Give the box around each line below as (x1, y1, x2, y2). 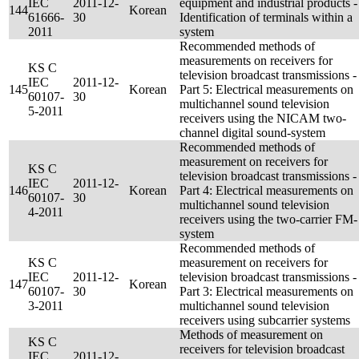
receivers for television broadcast (179, 342, 345, 356)
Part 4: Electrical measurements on (179, 184, 353, 197)
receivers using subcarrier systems (179, 313, 350, 327)
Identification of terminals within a (179, 10, 353, 24)
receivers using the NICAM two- (179, 111, 346, 125)
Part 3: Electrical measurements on (179, 284, 353, 298)
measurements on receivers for (179, 54, 333, 67)
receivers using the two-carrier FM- (179, 212, 357, 226)
